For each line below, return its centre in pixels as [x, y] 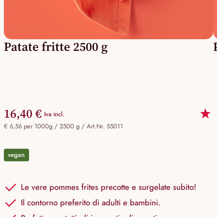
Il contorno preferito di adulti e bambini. [91, 203]
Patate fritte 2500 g [56, 47]
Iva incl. [54, 114]
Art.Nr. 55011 [105, 126]
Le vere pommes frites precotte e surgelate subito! [108, 187]
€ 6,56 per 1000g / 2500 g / [45, 126]
